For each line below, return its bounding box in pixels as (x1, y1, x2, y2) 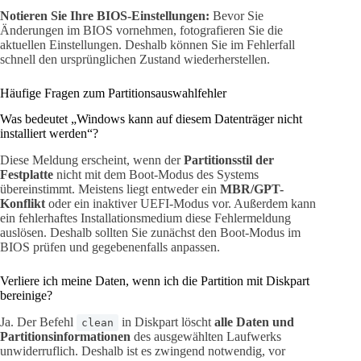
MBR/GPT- (220, 182, 284, 197)
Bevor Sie (210, 8, 263, 23)
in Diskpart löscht (118, 314, 214, 329)
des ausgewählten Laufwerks (131, 329, 281, 343)
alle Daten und (214, 314, 294, 329)
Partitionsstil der (184, 153, 274, 168)
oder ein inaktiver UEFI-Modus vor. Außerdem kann (45, 197, 316, 211)
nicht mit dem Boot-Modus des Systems (53, 168, 259, 182)
